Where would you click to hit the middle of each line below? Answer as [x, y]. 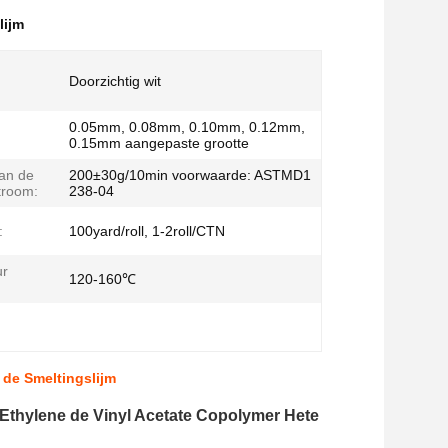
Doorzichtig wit [115, 81]
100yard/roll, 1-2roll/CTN [147, 231]
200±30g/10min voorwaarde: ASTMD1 [190, 175]
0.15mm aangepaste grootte [159, 143]
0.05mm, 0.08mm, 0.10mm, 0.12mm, [187, 127]
